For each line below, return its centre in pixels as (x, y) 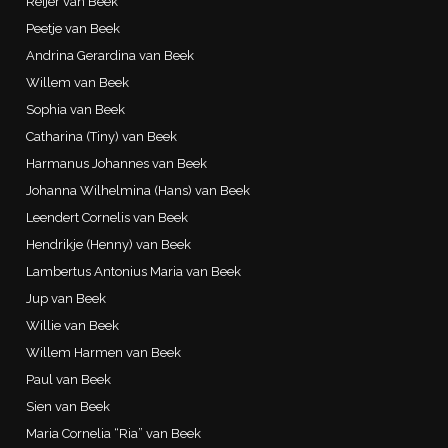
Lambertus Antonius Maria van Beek (134, 271)
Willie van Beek (73, 325)
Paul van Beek (69, 379)
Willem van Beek (78, 82)
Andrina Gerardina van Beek (110, 55)
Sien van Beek (68, 406)
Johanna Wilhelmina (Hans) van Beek (138, 190)
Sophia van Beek (76, 109)
